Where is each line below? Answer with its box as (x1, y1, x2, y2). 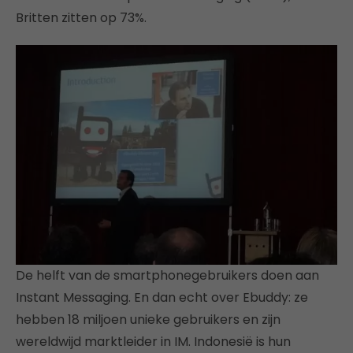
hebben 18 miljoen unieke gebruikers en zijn (16, 310, 281, 329)
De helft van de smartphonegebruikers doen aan (16, 266, 319, 285)
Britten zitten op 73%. (16, 8, 147, 27)
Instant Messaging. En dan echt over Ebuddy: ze (16, 288, 308, 307)
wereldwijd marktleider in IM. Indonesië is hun (16, 333, 291, 351)
